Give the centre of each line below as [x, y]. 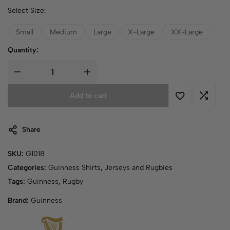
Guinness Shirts [74, 168]
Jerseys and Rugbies [139, 168]
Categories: [28, 168]
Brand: [19, 200]
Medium [63, 32]
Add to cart [88, 96]
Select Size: [27, 11]
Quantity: [23, 50]
